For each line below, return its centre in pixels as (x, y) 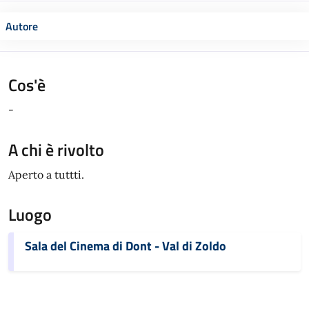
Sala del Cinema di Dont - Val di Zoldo (126, 246)
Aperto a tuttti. (46, 174)
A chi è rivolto (56, 149)
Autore (22, 26)
